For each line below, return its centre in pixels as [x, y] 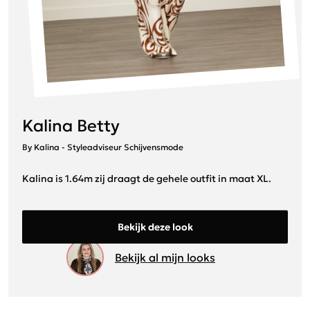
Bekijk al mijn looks [165, 257]
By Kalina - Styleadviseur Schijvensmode [103, 147]
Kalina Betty [71, 126]
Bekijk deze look [155, 227]
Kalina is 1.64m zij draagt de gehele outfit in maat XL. [147, 178]
